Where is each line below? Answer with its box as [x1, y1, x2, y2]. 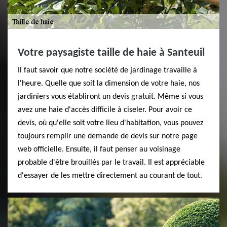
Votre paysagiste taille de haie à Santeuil [18, 47, 205, 59]
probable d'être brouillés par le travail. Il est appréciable [18, 159, 205, 167]
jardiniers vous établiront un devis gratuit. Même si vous [18, 93, 203, 101]
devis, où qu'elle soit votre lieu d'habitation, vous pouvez [18, 119, 203, 127]
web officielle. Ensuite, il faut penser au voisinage [18, 145, 180, 154]
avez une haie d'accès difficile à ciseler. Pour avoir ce [18, 106, 192, 114]
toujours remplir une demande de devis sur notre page [18, 132, 198, 140]
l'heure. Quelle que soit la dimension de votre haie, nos [18, 80, 200, 88]
